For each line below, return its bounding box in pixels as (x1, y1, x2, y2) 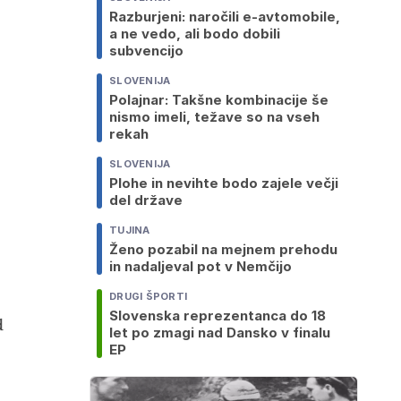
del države (109, 192, 183, 209)
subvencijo (109, 42, 183, 60)
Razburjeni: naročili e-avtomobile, (109, 8, 340, 26)
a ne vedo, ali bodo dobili (109, 25, 280, 43)
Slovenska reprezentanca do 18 (109, 307, 326, 325)
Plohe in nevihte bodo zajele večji (109, 175, 338, 192)
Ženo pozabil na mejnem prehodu (109, 241, 337, 259)
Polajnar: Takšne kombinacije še (109, 91, 328, 109)
